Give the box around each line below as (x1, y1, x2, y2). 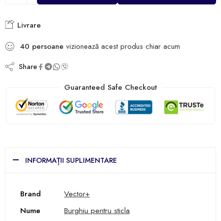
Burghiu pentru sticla (64, 205, 130, 217)
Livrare (15, 20, 41, 31)
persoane (32, 41, 64, 52)
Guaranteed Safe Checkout (64, 81, 157, 93)
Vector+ (64, 188, 90, 200)
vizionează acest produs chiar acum (64, 41, 180, 52)
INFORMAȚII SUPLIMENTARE (25, 155, 117, 166)
